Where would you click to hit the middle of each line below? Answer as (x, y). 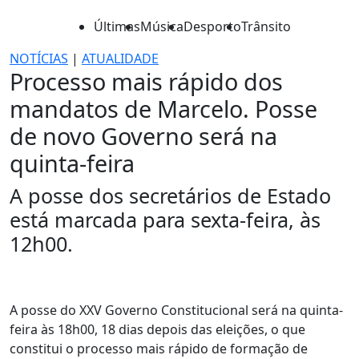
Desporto (212, 26)
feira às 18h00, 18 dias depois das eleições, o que (157, 329)
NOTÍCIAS (39, 58)
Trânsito (266, 26)
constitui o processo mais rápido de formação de (159, 349)
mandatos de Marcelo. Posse (163, 109)
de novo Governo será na (143, 136)
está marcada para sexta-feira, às (165, 220)
